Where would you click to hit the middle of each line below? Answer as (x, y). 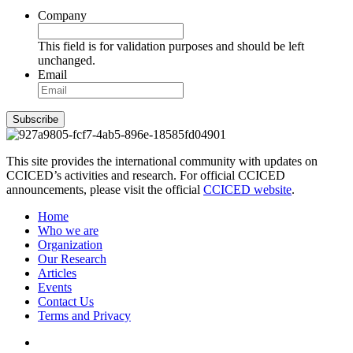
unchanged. (67, 61)
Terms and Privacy (84, 316)
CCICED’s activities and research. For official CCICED (146, 176)
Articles (57, 273)
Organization (70, 245)
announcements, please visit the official (105, 190)
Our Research (72, 259)
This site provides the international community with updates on (162, 162)
